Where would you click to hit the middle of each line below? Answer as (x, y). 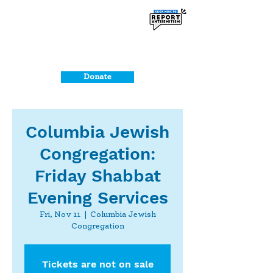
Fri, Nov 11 (60, 214)
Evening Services (97, 198)
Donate (97, 77)
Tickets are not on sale (97, 264)
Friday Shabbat (97, 176)
